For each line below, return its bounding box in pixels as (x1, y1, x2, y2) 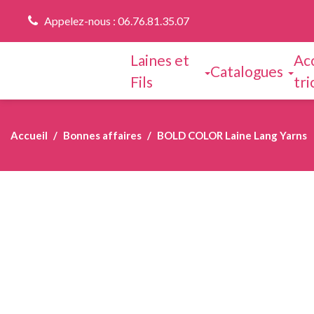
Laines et (130, 51, 190, 69)
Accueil (11, 129, 48, 142)
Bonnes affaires (63, 129, 142, 142)
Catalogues (210, 62, 284, 80)
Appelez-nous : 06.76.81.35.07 (44, 14, 189, 27)
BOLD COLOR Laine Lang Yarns (157, 129, 307, 142)
